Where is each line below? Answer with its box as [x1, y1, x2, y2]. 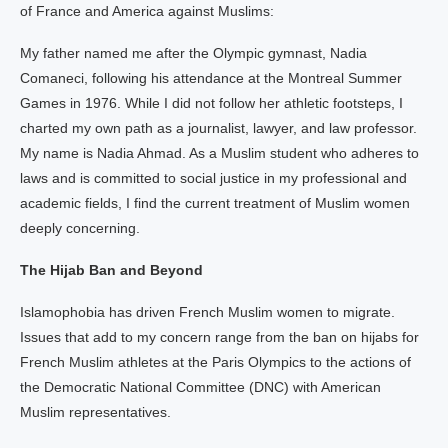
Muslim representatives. [20, 404, 171, 420]
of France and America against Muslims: [20, 3, 274, 19]
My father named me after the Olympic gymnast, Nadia [20, 45, 367, 61]
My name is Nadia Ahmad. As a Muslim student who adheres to [20, 145, 419, 161]
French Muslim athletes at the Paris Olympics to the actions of [20, 354, 411, 370]
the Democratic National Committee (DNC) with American [20, 379, 381, 395]
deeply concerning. [20, 220, 140, 236]
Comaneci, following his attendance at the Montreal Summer [20, 70, 402, 86]
